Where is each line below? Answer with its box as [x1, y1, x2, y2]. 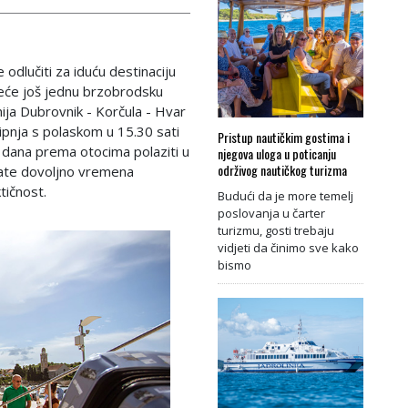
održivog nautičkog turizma [218, 159, 347, 179]
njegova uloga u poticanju [218, 143, 336, 163]
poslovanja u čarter [218, 204, 325, 221]
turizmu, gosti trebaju [218, 221, 334, 239]
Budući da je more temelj [218, 187, 353, 204]
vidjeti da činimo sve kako [218, 239, 359, 256]
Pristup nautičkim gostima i [218, 127, 350, 147]
